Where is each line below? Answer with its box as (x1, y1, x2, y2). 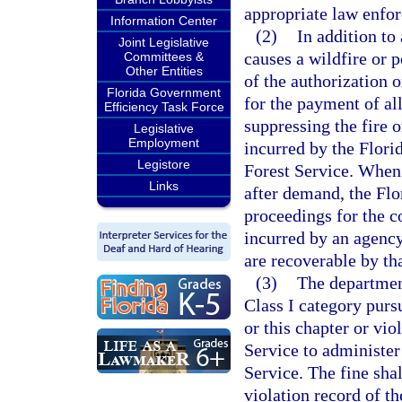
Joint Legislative (118, 35, 209, 49)
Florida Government (107, 85, 221, 100)
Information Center (110, 13, 217, 28)
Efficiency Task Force (103, 100, 224, 114)
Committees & (124, 49, 204, 64)
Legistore (137, 157, 190, 171)
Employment (128, 135, 199, 150)
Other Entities (125, 64, 203, 78)
